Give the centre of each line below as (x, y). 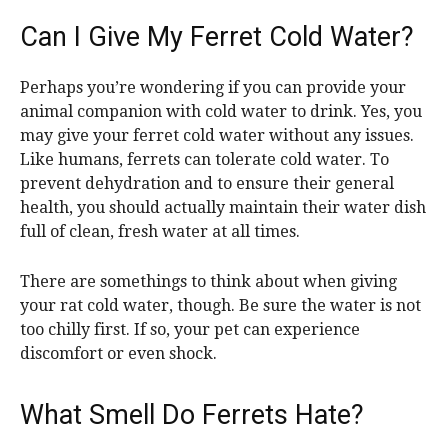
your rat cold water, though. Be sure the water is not (220, 306)
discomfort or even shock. (118, 354)
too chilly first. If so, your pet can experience (190, 330)
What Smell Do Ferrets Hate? (192, 415)
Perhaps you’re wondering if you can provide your (213, 88)
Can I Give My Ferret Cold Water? (217, 37)
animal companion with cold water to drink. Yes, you (221, 112)
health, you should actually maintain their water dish (223, 208)
